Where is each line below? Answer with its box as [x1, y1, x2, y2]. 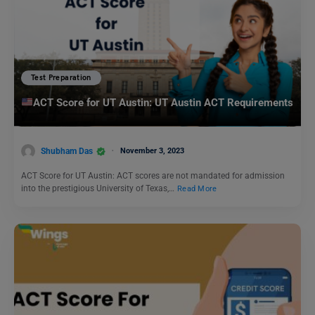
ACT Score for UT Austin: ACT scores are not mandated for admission [21, 171, 285, 181]
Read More [177, 184, 217, 194]
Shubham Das [41, 146, 93, 156]
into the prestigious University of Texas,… [21, 184, 176, 194]
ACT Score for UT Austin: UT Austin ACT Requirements [33, 96, 294, 110]
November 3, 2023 [120, 146, 184, 155]
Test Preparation [31, 73, 91, 83]
